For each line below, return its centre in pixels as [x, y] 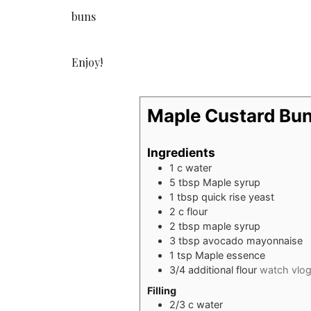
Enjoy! [87, 62]
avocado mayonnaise [253, 240]
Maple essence [230, 255]
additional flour [223, 269]
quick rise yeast [238, 196]
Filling [162, 291]
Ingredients [182, 152]
